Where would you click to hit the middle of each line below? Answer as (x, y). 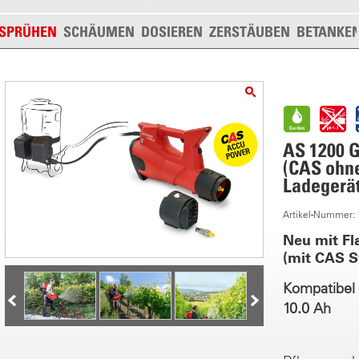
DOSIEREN (172, 32)
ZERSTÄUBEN (250, 32)
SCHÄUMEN (99, 32)
